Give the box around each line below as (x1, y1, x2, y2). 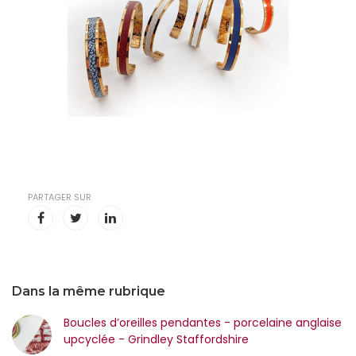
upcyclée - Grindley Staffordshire (64, 331, 249, 347)
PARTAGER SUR (28, 191, 91, 203)
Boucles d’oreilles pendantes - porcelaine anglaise (64, 315, 342, 331)
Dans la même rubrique (12, 284, 165, 299)
